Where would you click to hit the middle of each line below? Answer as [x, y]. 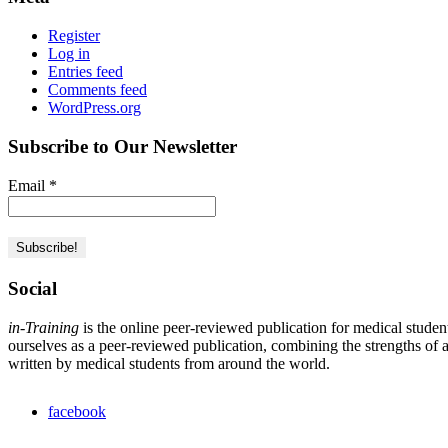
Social [32, 289]
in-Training [43, 328]
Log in [69, 54]
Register [74, 36]
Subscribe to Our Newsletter [122, 146]
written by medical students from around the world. [169, 364]
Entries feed [85, 72]
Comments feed [97, 90]
